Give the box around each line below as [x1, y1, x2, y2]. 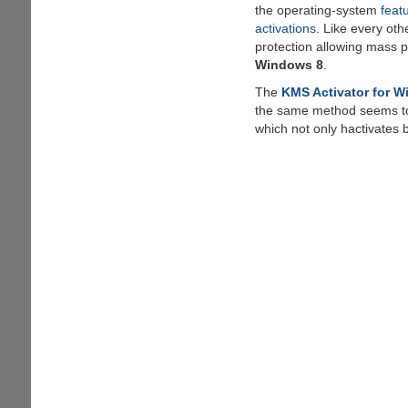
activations [254, 20, 316, 36]
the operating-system [254, 2, 381, 17]
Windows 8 [254, 56, 323, 72]
